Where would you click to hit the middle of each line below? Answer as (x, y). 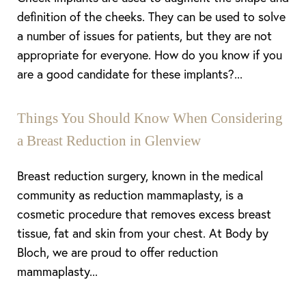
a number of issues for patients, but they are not (144, 36)
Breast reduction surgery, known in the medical (140, 176)
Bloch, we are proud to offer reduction (117, 252)
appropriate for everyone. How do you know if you (150, 55)
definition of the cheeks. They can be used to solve (151, 16)
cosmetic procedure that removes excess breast (144, 214)
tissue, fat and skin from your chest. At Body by (143, 233)
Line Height (64, 128)
